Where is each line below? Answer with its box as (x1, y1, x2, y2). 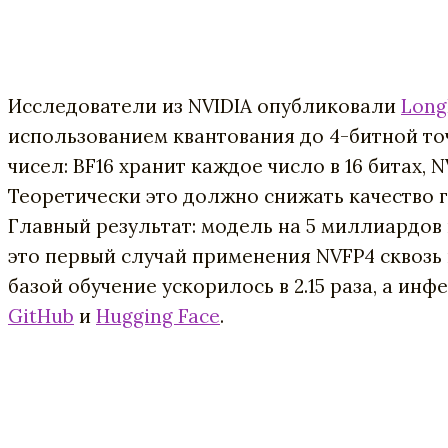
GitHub (8, 303, 74, 328)
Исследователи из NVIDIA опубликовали (8, 93, 401, 118)
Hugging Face (96, 303, 220, 328)
